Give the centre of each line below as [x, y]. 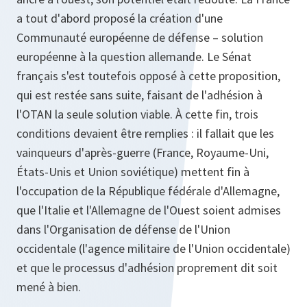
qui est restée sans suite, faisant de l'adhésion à [139, 95]
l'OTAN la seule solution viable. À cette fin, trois [137, 114]
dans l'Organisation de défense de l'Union [123, 229]
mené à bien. [49, 286]
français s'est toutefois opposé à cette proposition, [148, 75]
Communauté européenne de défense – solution [140, 37]
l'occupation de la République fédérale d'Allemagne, [148, 191]
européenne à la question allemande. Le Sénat [134, 56]
